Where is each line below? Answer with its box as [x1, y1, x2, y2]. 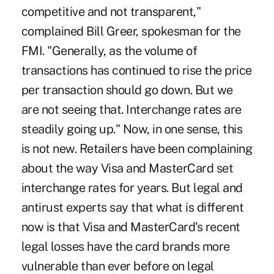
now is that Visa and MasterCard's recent [21, 219, 240, 234]
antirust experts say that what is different [21, 199, 244, 215]
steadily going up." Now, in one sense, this [21, 121, 243, 136]
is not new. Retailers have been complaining [21, 141, 253, 156]
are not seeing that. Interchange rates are [21, 102, 242, 117]
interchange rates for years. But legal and [21, 180, 243, 195]
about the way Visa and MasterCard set [21, 160, 234, 176]
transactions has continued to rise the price [21, 62, 252, 78]
